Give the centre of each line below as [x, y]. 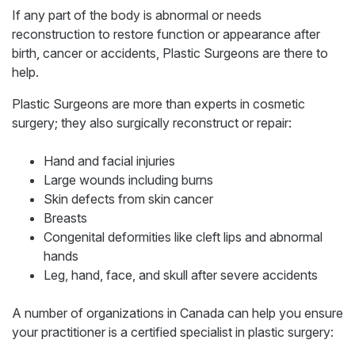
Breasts [65, 218]
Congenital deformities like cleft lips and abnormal [183, 237]
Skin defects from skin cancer [128, 198]
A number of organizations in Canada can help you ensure [177, 313]
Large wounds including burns [128, 179]
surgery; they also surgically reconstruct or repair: [152, 122]
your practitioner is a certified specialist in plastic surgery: [173, 332]
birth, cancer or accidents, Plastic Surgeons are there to [170, 53]
